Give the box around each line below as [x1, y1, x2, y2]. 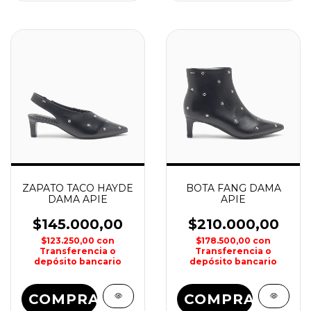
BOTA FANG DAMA [185, 182, 281, 194]
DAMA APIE [48, 193, 108, 205]
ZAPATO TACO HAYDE [22, 182, 133, 194]
